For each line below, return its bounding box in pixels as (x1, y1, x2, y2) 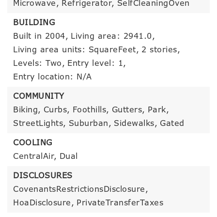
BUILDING (13, 17, 55, 28)
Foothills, (72, 105, 109, 115)
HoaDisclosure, (13, 198, 74, 208)
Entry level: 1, (67, 58, 126, 68)
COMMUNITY (13, 91, 64, 101)
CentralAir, (13, 151, 57, 161)
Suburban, (68, 118, 111, 128)
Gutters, (111, 105, 145, 115)
